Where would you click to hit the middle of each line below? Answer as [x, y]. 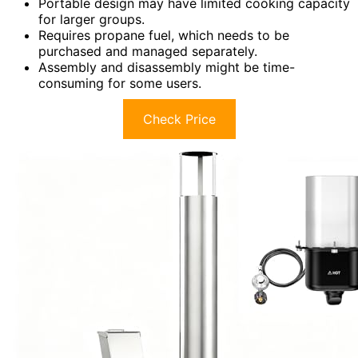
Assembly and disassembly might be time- [167, 68]
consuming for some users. [120, 84]
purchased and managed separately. [148, 52]
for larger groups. [91, 20]
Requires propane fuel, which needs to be [164, 36]
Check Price [179, 119]
